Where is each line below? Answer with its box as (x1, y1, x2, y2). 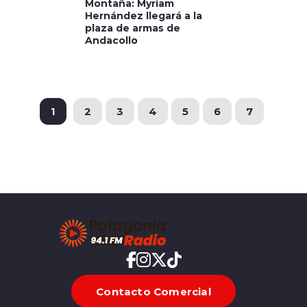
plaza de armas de (85, 21, 180, 34)
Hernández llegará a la (85, 8, 202, 22)
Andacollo (85, 33, 138, 47)
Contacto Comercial (96, 284, 211, 298)
